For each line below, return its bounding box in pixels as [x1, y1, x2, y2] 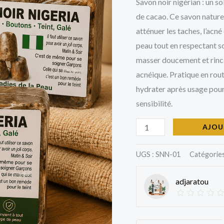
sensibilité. [136, 98, 172, 108]
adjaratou [175, 176, 208, 186]
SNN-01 [155, 149, 180, 158]
